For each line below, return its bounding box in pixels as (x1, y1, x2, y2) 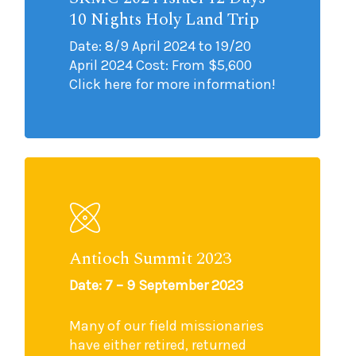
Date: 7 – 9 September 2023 (69, 276, 244, 294)
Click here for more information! (69, 75, 277, 93)
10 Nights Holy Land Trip (69, 6, 260, 33)
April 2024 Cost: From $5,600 (69, 56, 253, 74)
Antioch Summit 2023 (69, 245, 232, 272)
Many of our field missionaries (69, 316, 265, 335)
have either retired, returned (69, 335, 247, 354)
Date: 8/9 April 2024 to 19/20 (69, 37, 252, 55)
